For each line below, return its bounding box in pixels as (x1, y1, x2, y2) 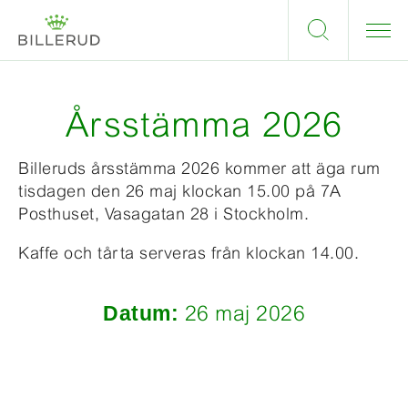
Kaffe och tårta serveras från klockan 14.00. (18, 243, 359, 262)
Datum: (103, 301, 178, 325)
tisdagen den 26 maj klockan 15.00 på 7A (18, 181, 342, 200)
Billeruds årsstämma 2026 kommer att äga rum (18, 158, 381, 178)
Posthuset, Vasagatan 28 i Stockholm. (18, 204, 309, 223)
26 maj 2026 (178, 301, 305, 325)
